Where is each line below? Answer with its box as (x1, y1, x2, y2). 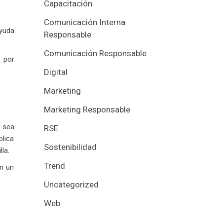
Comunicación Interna (43, 17, 125, 27)
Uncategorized (43, 180, 99, 189)
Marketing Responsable (43, 105, 130, 114)
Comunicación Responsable (43, 48, 147, 58)
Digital (43, 67, 68, 77)
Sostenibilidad (43, 142, 97, 152)
